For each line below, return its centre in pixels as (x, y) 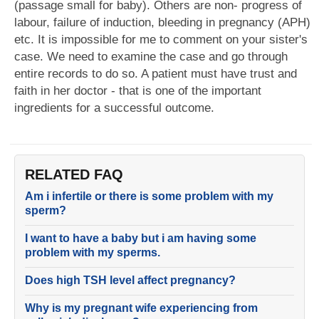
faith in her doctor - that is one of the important (138, 91)
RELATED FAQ (74, 174)
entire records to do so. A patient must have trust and (156, 74)
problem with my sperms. (93, 252)
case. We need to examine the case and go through (151, 57)
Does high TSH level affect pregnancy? (130, 280)
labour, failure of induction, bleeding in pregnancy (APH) (162, 22)
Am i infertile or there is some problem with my (149, 196)
